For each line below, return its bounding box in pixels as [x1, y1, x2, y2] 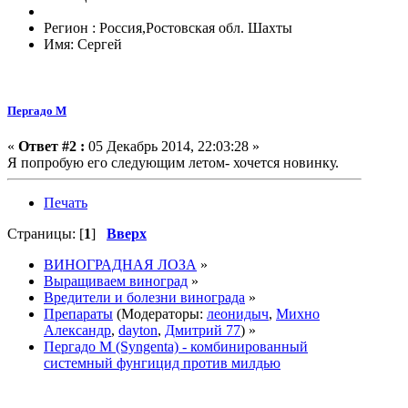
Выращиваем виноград [44, 273, 188, 290]
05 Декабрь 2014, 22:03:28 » [85, 138, 260, 155]
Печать [44, 195, 87, 211]
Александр [44, 322, 111, 339]
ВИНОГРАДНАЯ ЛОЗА [44, 257, 197, 273]
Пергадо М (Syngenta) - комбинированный [44, 339, 308, 355]
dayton [118, 322, 158, 339]
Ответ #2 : [18, 138, 85, 155]
